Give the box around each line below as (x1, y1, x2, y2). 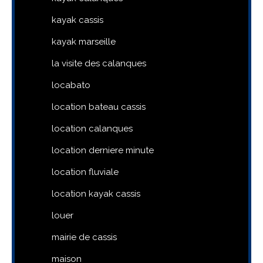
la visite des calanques (52, 58, 146, 69)
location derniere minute (52, 145, 154, 156)
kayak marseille (52, 36, 116, 48)
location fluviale (52, 167, 119, 178)
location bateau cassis (52, 102, 146, 113)
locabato (52, 80, 90, 91)
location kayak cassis (52, 188, 140, 200)
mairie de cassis (52, 232, 117, 243)
